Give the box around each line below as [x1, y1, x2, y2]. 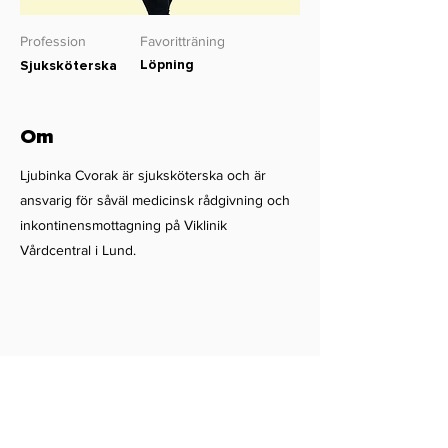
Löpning [140, 56, 194, 73]
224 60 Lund [120, 426, 195, 442]
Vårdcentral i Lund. [20, 242, 136, 258]
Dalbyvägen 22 [120, 406, 208, 422]
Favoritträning [140, 33, 225, 49]
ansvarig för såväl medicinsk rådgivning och [20, 192, 290, 208]
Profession [20, 33, 86, 49]
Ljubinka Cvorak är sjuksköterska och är [20, 167, 266, 183]
